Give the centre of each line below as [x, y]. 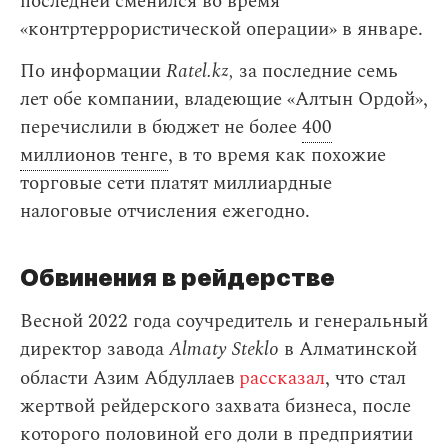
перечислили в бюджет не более [161, 127]
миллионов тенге [94, 155]
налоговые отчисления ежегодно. [165, 211]
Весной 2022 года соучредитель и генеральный [224, 321]
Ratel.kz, [200, 71]
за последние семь [316, 71]
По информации [93, 71]
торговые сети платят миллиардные [176, 183]
